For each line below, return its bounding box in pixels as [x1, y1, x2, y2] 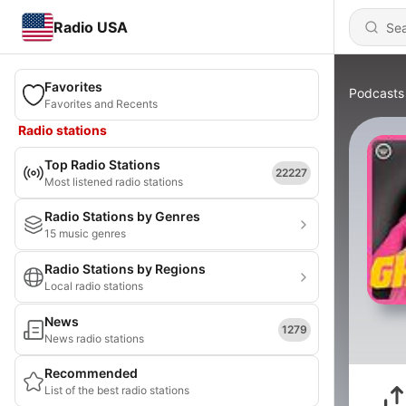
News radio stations [44, 332, 144, 345]
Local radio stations [44, 279, 143, 293]
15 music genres [44, 227, 126, 240]
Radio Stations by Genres [44, 208, 200, 224]
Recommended [44, 365, 138, 381]
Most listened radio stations [44, 175, 183, 188]
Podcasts [349, 85, 404, 101]
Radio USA [53, 17, 128, 36]
